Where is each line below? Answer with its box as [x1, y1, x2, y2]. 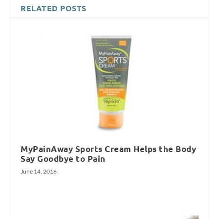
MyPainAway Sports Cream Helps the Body [21, 143, 197, 154]
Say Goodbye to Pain [21, 153, 106, 164]
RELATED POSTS [21, 2, 87, 13]
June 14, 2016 [21, 167, 57, 175]
